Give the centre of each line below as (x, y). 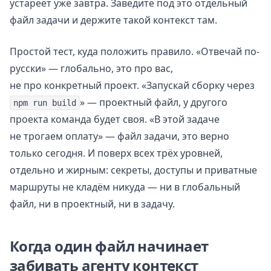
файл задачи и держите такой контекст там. (113, 20)
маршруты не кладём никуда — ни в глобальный (125, 187)
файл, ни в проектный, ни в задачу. (92, 204)
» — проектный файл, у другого (153, 102)
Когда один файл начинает (109, 246)
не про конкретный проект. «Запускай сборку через (132, 85)
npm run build (44, 103)
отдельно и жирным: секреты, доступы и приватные (133, 170)
